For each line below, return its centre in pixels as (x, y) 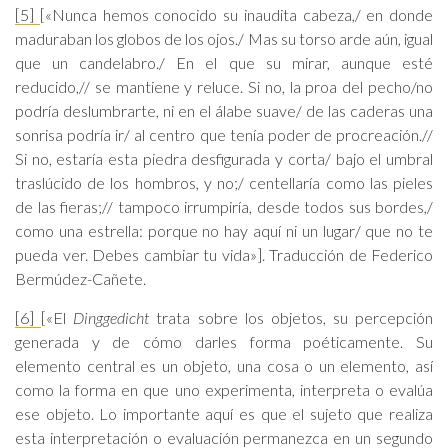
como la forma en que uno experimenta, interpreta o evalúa (224, 389)
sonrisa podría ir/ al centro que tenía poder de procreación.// (224, 134)
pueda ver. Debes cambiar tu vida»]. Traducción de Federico (224, 254)
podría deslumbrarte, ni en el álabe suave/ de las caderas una (224, 110)
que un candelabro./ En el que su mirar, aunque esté (224, 62)
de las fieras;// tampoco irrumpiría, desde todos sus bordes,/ (224, 206)
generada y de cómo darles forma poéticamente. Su (224, 341)
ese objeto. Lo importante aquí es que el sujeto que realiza (224, 413)
